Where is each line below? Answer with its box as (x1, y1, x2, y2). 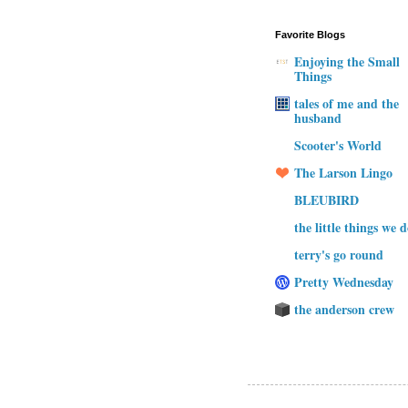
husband (294, 108, 342, 128)
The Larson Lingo (294, 163, 393, 183)
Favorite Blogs (275, 28, 345, 40)
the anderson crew (294, 300, 394, 320)
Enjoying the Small (294, 52, 400, 72)
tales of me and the (294, 94, 399, 114)
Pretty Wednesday (294, 272, 393, 292)
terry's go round (294, 245, 383, 265)
